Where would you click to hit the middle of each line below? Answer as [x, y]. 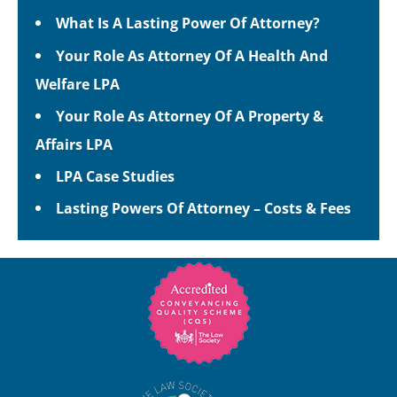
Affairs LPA [74, 144]
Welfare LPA [78, 83]
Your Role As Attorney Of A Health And [192, 55]
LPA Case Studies [116, 175]
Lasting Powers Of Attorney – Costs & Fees [204, 207]
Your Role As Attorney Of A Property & [190, 115]
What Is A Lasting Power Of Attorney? [188, 23]
